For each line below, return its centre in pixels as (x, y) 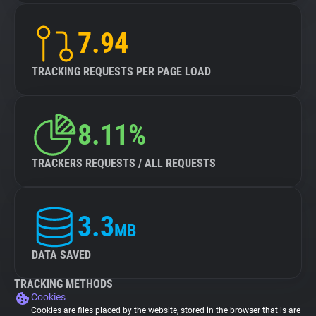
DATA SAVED (61, 255)
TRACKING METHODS (63, 284)
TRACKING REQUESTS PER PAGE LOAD (121, 72)
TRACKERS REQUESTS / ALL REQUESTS (124, 163)
